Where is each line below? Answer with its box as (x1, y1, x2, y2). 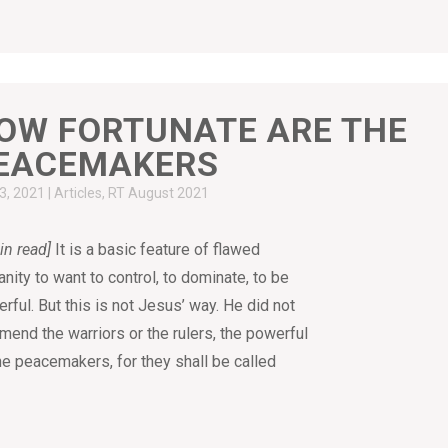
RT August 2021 (108, 185, 210, 202)
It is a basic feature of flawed (51, 240, 261, 260)
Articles (54, 185, 103, 202)
